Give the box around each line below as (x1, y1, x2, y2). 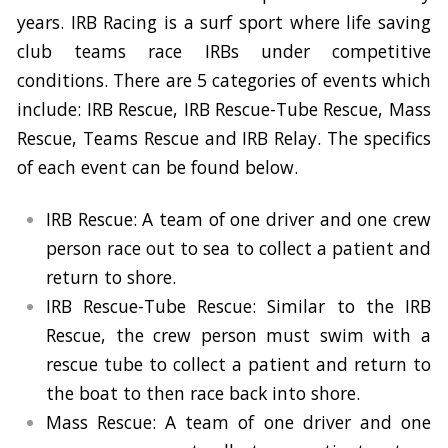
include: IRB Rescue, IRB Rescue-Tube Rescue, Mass (17, 96, 431, 121)
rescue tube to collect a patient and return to (46, 351, 431, 376)
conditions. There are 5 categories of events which (17, 67, 431, 92)
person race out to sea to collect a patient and (46, 235, 431, 260)
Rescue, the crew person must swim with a (46, 322, 431, 347)
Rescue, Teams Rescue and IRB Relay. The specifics (17, 125, 431, 150)
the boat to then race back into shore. (46, 380, 366, 405)
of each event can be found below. (17, 154, 304, 179)
